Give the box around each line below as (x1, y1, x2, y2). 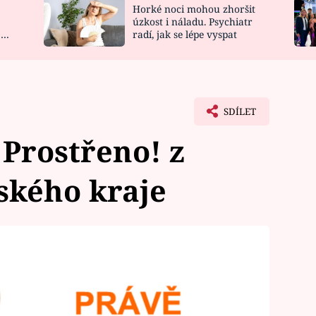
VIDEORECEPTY (76, 36, 162, 51)
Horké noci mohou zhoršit (132, 2, 255, 16)
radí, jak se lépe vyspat (132, 28, 237, 42)
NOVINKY (76, 10, 128, 25)
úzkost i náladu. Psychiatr (132, 15, 253, 29)
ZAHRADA (254, 10, 310, 25)
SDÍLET (223, 104, 256, 118)
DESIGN (254, 36, 298, 51)
